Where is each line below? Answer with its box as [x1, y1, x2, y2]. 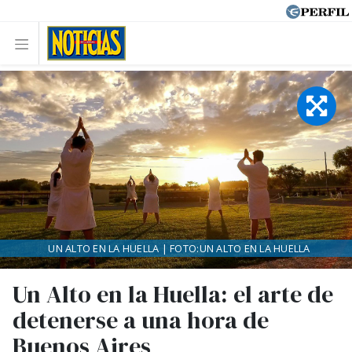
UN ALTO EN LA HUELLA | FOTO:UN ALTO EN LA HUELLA [48, 241, 310, 255]
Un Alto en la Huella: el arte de [13, 278, 333, 310]
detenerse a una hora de [13, 304, 269, 336]
